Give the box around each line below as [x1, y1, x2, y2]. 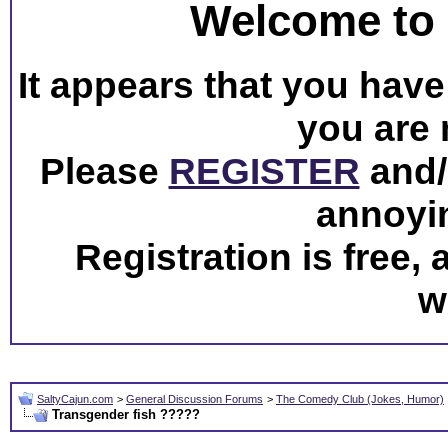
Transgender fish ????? [52, 407, 200, 422]
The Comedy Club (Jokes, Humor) [276, 393, 444, 405]
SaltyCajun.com [37, 393, 113, 405]
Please [39, 149, 169, 192]
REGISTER [168, 149, 360, 192]
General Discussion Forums [126, 393, 263, 405]
